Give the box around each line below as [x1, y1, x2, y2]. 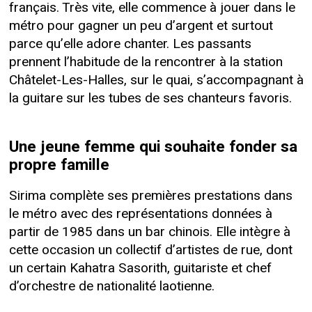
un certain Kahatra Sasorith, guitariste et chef [8, 258, 272, 279]
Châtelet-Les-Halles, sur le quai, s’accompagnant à [8, 70, 304, 90]
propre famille [8, 154, 109, 177]
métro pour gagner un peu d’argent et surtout [8, 15, 273, 36]
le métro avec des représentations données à [8, 204, 272, 224]
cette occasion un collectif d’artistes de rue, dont [8, 240, 292, 260]
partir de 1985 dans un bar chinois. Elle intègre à [8, 222, 290, 242]
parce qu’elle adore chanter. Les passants [8, 33, 251, 54]
